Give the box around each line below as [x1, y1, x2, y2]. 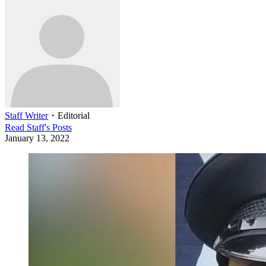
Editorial [58, 110, 90, 121]
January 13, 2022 [5, 132, 69, 143]
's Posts [45, 122, 72, 132]
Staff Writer [5, 110, 48, 121]
